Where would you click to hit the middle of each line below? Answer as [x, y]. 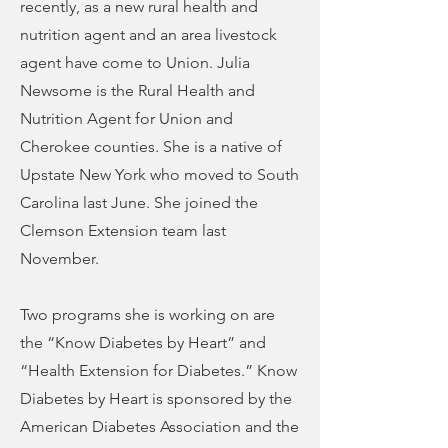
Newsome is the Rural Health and [137, 90]
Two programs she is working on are [147, 314]
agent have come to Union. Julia [135, 62]
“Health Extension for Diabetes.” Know [158, 370]
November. [59, 258]
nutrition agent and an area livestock [148, 34]
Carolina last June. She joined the [139, 202]
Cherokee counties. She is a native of [151, 146]
